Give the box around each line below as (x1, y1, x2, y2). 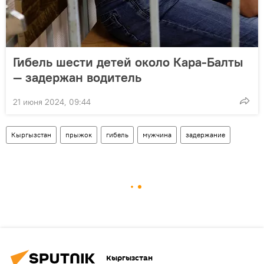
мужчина (143, 130, 171, 139)
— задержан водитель (13, 68, 141, 85)
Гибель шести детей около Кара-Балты (13, 53, 243, 70)
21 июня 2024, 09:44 (13, 96, 91, 107)
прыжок (65, 130, 92, 139)
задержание (186, 130, 225, 139)
